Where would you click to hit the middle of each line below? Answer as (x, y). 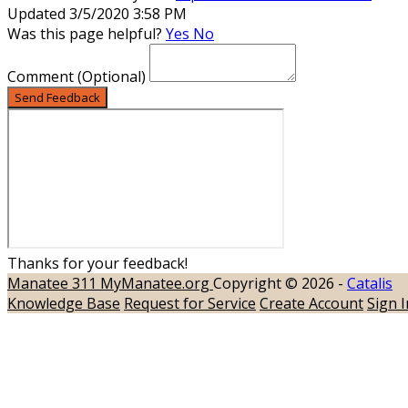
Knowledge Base (64, 303)
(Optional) (112, 76)
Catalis (370, 283)
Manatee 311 (54, 283)
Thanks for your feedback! (97, 263)
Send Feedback (57, 97)
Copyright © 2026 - (280, 283)
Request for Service (190, 303)
